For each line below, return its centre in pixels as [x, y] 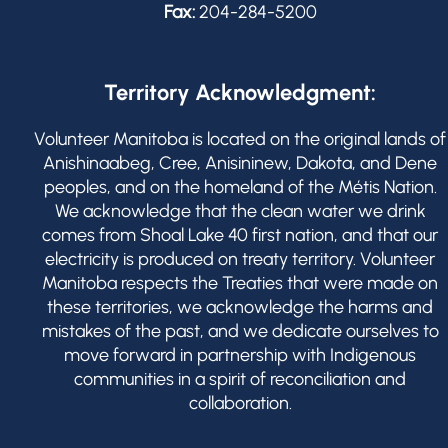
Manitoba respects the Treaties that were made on [240, 283]
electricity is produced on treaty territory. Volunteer [240, 259]
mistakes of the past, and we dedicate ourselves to [240, 331]
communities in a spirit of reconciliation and [240, 379]
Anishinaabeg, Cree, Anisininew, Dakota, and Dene [240, 163]
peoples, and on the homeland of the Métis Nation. [240, 187]
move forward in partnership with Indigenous [240, 355]
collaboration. [240, 403]
